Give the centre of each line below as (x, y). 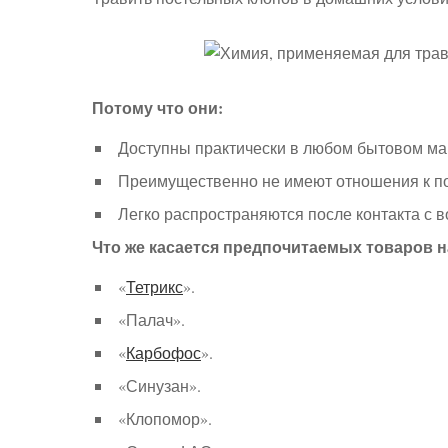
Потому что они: (157, 107)
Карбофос (163, 352)
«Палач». (151, 319)
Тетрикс (154, 286)
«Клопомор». (165, 418)
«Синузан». (159, 385)
